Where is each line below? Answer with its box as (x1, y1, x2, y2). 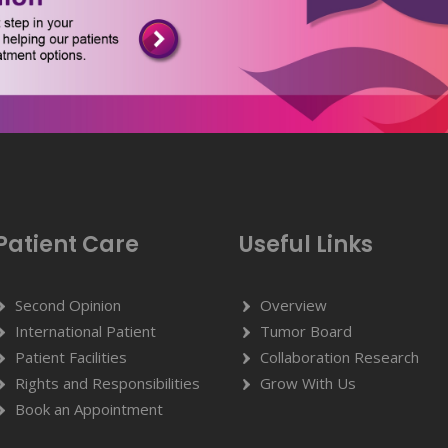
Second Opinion (14, 294, 121, 315)
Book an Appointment (14, 398, 163, 419)
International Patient (14, 320, 156, 341)
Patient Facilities (14, 346, 127, 367)
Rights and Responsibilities (14, 372, 200, 393)
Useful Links (238, 228, 373, 260)
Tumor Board (259, 320, 352, 341)
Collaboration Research (259, 346, 419, 367)
